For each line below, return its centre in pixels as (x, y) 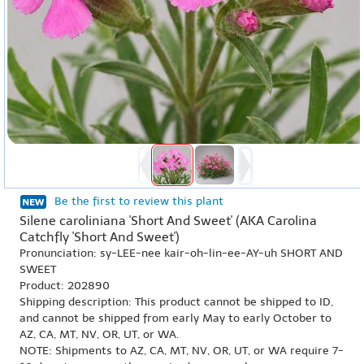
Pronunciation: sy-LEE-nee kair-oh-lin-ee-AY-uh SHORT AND (181, 253)
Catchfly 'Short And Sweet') (100, 237)
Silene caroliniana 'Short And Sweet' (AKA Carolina (168, 221)
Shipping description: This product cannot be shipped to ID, (176, 302)
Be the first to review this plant (139, 201)
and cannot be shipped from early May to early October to (175, 318)
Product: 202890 (65, 286)
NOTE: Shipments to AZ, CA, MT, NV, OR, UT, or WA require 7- (182, 351)
